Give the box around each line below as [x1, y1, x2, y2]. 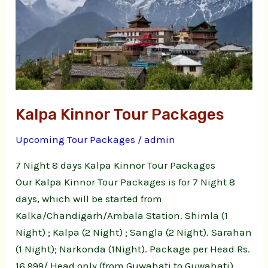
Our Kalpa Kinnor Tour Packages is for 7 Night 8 [16, 176, 236, 188]
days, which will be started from [16, 193, 163, 205]
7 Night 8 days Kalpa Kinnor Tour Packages [16, 159, 216, 172]
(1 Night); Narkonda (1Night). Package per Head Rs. [16, 243, 251, 255]
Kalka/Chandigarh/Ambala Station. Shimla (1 [16, 209, 229, 222]
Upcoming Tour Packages [16, 133, 136, 146]
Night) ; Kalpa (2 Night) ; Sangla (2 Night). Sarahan [16, 226, 252, 239]
